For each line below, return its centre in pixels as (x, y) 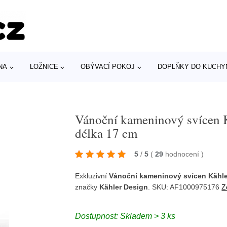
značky (87, 187)
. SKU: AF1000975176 (185, 187)
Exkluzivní (92, 176)
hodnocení (183, 154)
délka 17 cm (106, 133)
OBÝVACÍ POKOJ (108, 67)
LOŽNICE (44, 67)
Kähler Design (124, 187)
